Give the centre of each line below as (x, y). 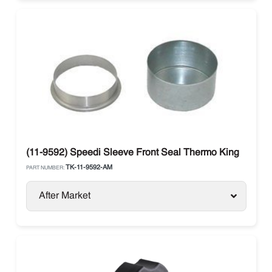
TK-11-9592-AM (89, 168)
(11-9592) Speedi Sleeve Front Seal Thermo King (132, 153)
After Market (64, 196)
